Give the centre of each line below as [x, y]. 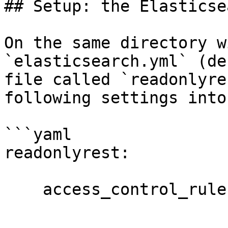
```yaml [38, 134]
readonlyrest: [67, 153]
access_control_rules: [23, 189]
